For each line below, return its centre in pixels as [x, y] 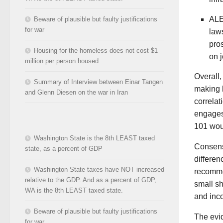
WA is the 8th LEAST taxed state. [74, 190]
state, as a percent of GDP [64, 148]
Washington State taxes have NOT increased [99, 169]
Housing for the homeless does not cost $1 [96, 50]
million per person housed [62, 61]
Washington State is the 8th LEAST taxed [94, 138]
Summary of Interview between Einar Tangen [98, 82]
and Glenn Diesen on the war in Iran [76, 92]
